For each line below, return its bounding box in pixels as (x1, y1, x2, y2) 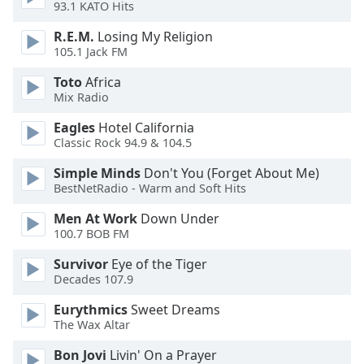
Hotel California (95, 119, 194, 137)
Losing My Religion (94, 28, 213, 46)
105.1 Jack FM (54, 43, 128, 59)
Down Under (137, 210, 219, 228)
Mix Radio (54, 89, 109, 105)
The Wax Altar (54, 316, 130, 332)
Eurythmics (54, 301, 128, 319)
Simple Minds (54, 164, 141, 183)
